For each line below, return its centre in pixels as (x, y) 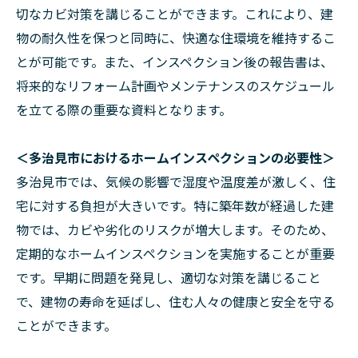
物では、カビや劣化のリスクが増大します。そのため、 (175, 229)
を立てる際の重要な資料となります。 (124, 109)
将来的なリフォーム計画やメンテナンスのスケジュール (175, 86)
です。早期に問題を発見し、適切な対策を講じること (169, 277)
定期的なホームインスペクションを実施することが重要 (175, 253)
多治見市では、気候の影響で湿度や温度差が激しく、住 (176, 181)
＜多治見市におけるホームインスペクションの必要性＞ (175, 157)
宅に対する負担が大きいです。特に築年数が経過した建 (175, 205)
